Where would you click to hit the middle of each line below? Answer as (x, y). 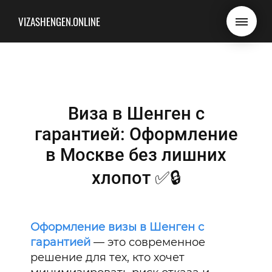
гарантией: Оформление (136, 134)
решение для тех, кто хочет (108, 258)
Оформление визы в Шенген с (117, 227)
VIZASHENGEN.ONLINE (59, 21)
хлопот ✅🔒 (136, 178)
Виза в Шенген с (136, 114)
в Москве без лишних (136, 155)
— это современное (148, 243)
